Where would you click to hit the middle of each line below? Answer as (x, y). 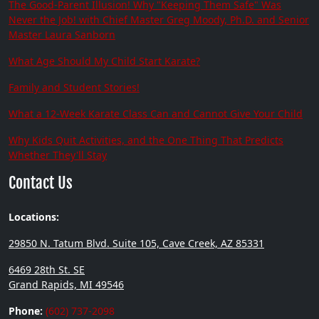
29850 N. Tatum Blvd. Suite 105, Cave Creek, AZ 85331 (136, 244)
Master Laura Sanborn (62, 35)
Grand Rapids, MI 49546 (66, 285)
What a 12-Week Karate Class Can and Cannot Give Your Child (156, 114)
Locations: (34, 217)
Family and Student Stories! (74, 88)
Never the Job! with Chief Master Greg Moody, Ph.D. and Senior (159, 20)
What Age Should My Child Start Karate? (104, 61)
